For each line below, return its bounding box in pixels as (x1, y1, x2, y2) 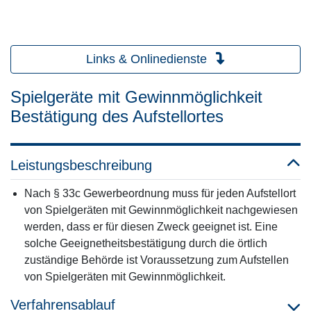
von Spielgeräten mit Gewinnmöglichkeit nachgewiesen (24, 204, 298, 216)
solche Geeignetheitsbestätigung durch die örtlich (24, 237, 267, 249)
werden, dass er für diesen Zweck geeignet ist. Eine (24, 221, 278, 233)
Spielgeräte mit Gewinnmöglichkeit (10, 87, 262, 106)
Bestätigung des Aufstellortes (10, 107, 224, 126)
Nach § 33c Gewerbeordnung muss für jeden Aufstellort (24, 187, 296, 199)
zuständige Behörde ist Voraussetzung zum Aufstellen (24, 254, 289, 266)
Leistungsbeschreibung (10, 158, 152, 173)
